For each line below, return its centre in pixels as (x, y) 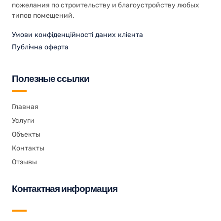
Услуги (23, 121)
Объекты (26, 134)
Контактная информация (65, 189)
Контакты (28, 148)
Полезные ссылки (51, 79)
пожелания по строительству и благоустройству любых (106, 5)
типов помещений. (43, 16)
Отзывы (24, 162)
